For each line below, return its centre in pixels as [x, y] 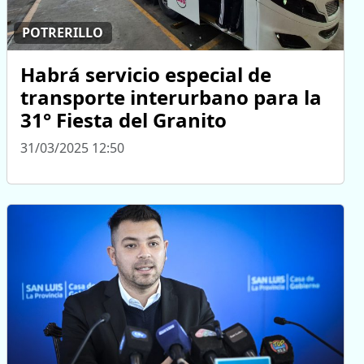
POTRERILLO [63, 33]
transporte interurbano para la [171, 97]
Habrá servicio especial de [146, 74]
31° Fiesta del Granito [123, 119]
